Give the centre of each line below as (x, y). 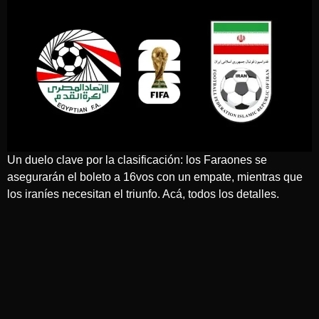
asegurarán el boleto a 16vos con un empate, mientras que (155, 177)
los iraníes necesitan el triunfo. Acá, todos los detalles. (143, 194)
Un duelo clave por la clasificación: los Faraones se (137, 159)
